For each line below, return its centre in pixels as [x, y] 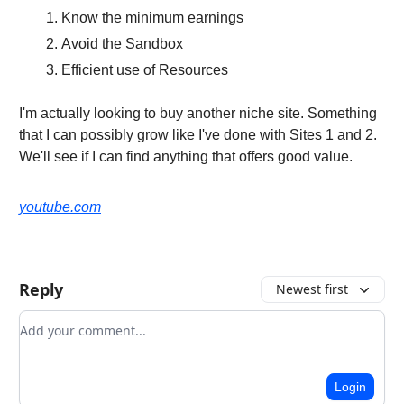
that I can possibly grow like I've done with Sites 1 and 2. [198, 135]
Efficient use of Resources [145, 70]
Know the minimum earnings [152, 18]
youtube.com [60, 207]
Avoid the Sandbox [122, 44]
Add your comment [85, 321]
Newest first [312, 289]
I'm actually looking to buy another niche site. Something [198, 114]
